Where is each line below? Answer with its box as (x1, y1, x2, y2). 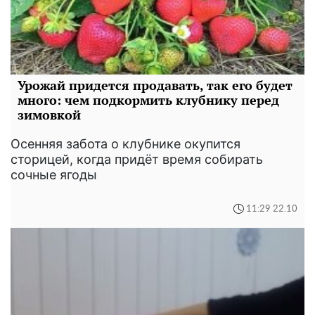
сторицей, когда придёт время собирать (11, 152, 263, 167)
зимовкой (18, 106, 81, 123)
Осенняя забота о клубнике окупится (11, 136, 240, 151)
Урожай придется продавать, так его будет (18, 77, 292, 94)
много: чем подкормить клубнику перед (18, 91, 279, 108)
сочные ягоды (11, 167, 97, 182)
